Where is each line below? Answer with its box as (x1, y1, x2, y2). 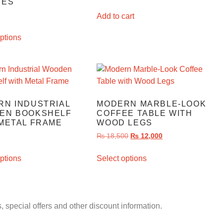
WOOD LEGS (97, 118, 153, 127)
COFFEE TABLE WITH (97, 109, 193, 117)
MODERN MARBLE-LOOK (97, 99, 207, 108)
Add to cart (97, 11, 135, 20)
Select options (97, 154, 147, 163)
